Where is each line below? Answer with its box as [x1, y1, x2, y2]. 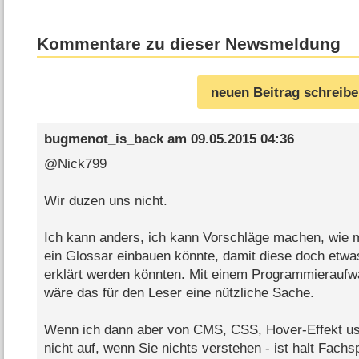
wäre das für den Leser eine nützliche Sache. [43, 285, 314, 301]
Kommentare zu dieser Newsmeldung [37, 34, 341, 54]
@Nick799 [43, 156, 107, 172]
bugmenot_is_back [43, 131, 163, 147]
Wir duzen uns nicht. [43, 193, 167, 209]
